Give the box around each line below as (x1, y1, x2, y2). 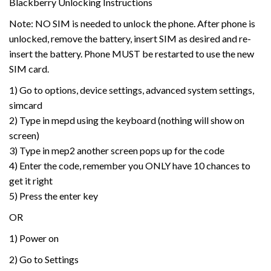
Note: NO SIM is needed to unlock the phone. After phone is (9, 18, 255, 29)
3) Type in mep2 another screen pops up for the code (9, 145, 224, 156)
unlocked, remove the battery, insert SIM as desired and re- (9, 33, 251, 44)
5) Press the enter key (9, 190, 98, 201)
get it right (9, 175, 53, 186)
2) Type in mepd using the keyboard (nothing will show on (9, 114, 244, 126)
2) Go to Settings (9, 253, 79, 265)
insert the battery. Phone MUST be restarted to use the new (9, 48, 254, 59)
